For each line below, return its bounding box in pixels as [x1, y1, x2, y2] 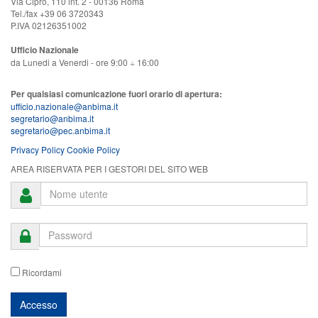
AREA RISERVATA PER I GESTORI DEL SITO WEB [11, 162, 208, 175]
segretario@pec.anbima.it [11, 124, 110, 136]
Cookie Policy [67, 143, 120, 155]
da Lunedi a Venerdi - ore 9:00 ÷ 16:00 [11, 55, 159, 68]
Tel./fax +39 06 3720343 [11, 6, 104, 19]
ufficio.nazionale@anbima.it [11, 99, 118, 112]
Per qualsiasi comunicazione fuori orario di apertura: [11, 87, 222, 100]
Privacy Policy [11, 143, 65, 155]
